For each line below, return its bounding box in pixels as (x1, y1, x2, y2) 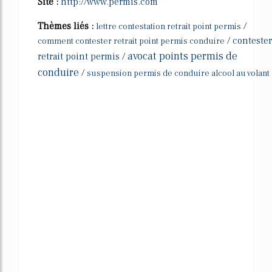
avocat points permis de (127, 49, 237, 63)
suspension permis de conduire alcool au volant (87, 67, 270, 79)
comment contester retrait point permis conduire (38, 35, 225, 47)
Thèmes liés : (38, 19, 96, 32)
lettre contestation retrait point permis (96, 21, 241, 32)
